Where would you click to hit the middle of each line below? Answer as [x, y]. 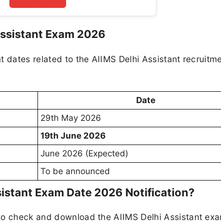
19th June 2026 [73, 135]
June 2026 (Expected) [84, 153]
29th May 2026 [71, 118]
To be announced [75, 171]
